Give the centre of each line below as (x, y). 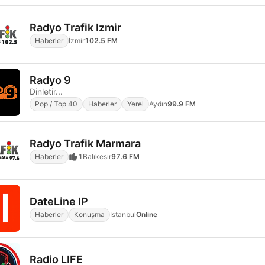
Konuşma (89, 214)
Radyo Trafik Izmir (75, 27)
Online (147, 214)
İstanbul (123, 214)
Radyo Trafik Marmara (85, 143)
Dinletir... (46, 91)
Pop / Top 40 (56, 104)
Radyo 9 (50, 80)
